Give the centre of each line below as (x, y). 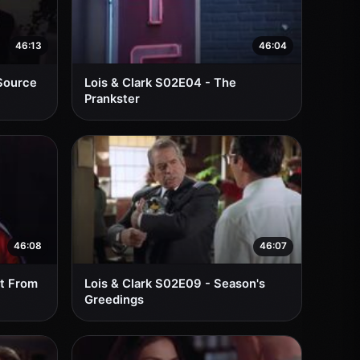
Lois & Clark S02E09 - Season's (175, 283)
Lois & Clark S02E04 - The (161, 83)
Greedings (115, 299)
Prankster (112, 99)
